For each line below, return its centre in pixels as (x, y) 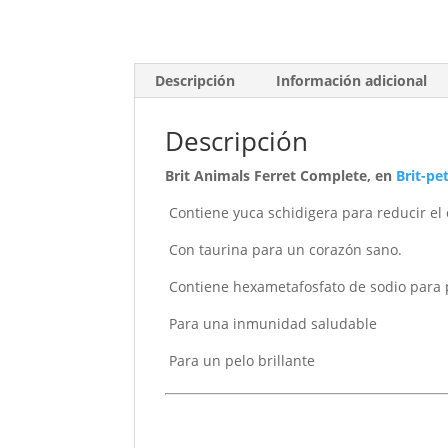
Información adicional (352, 81)
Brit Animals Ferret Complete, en (281, 176)
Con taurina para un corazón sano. (284, 250)
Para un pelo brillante (240, 361)
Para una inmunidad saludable (271, 324)
